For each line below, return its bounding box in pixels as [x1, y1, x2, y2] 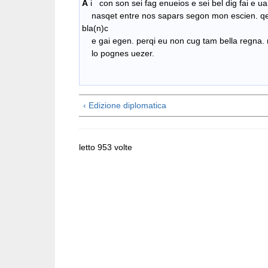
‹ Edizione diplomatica [83, 100, 166, 111]
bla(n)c [82, 23, 108, 33]
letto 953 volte [79, 142, 132, 153]
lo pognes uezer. [82, 48, 154, 59]
